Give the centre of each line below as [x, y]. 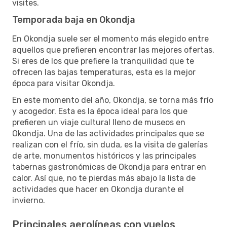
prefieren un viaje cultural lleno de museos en [99, 122]
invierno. [29, 200]
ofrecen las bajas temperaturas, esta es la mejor [104, 72]
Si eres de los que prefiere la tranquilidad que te [103, 61]
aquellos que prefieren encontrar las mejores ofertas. [113, 50]
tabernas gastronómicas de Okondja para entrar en [109, 167]
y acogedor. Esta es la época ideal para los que [100, 111]
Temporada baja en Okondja [74, 20]
